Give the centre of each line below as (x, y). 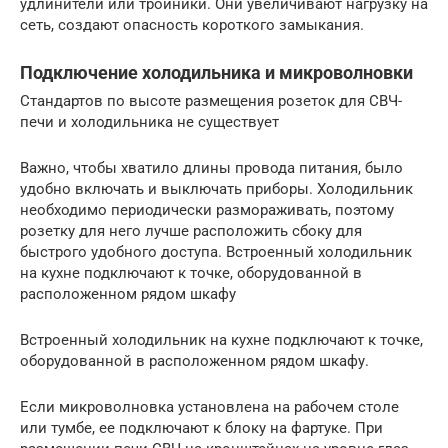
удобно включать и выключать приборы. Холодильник (216, 189)
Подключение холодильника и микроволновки (216, 73)
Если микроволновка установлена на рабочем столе (209, 407)
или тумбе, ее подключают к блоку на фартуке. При (201, 428)
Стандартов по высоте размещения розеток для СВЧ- (211, 101)
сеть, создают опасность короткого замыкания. (192, 25)
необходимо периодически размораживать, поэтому (207, 210)
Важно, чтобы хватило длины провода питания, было (211, 168)
